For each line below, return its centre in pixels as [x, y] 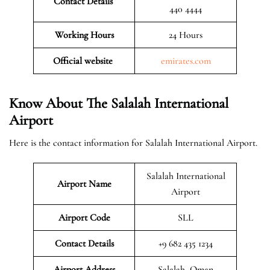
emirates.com [186, 61]
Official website [84, 61]
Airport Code [84, 217]
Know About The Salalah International [119, 103]
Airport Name [84, 184]
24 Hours [186, 35]
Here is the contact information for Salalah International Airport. [133, 143]
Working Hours [84, 35]
